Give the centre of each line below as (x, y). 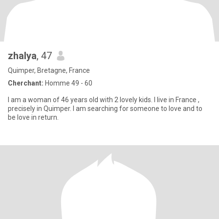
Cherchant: (26, 83)
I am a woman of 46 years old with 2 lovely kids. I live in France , (104, 100)
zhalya (22, 56)
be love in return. (33, 117)
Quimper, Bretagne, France (49, 70)
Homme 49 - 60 (68, 83)
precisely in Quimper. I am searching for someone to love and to (105, 109)
